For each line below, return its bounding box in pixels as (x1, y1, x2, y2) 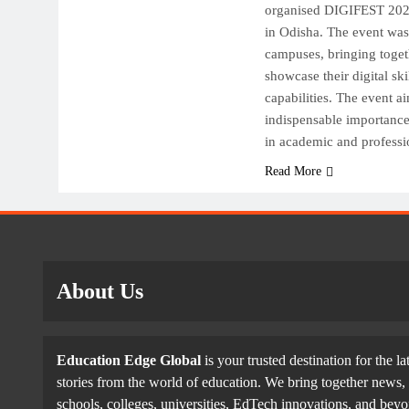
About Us (57, 279, 143, 303)
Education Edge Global (57, 352, 201, 368)
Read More (264, 164, 321, 178)
